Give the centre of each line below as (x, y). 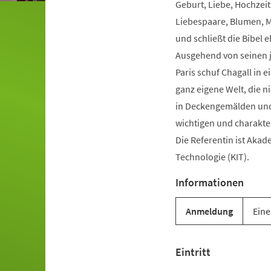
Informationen (209, 182)
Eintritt (193, 252)
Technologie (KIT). (212, 157)
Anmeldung (209, 211)
